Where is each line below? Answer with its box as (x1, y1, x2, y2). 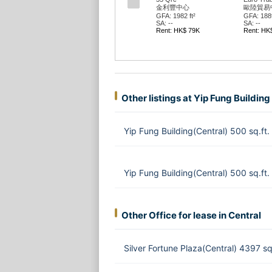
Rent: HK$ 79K (155, 27, 200, 34)
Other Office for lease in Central (121, 209, 261, 221)
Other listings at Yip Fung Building (121, 92, 270, 104)
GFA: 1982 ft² (155, 12, 195, 19)
